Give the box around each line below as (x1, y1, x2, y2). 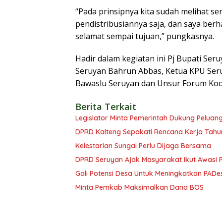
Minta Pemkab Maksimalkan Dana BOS (75, 183, 204, 192)
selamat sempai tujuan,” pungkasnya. (75, 31, 214, 42)
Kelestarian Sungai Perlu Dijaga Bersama (75, 141, 211, 151)
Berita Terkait (75, 101, 136, 113)
